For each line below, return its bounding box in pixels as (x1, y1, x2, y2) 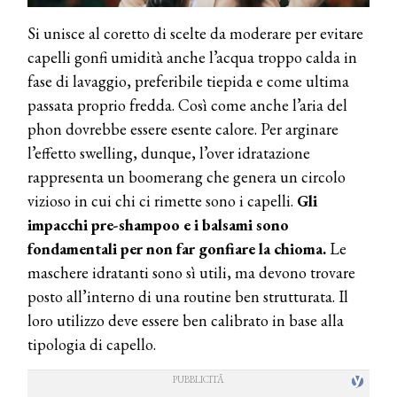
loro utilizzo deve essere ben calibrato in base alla (27, 310, 344, 331)
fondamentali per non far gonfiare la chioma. (27, 238, 326, 260)
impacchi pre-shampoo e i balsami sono (27, 214, 289, 236)
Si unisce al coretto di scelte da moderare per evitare (27, 23, 363, 44)
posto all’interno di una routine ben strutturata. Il (27, 286, 348, 307)
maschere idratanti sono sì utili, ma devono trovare (27, 262, 355, 284)
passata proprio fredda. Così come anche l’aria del (27, 95, 347, 116)
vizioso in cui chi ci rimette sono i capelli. (27, 191, 297, 212)
